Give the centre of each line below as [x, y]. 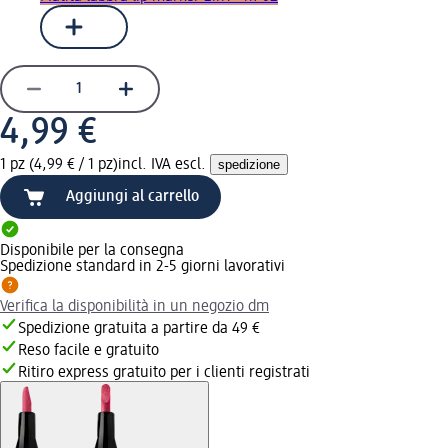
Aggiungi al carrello [132, 196]
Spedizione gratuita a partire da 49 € [139, 328]
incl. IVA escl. [164, 164]
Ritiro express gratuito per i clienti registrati [164, 372]
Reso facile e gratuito [88, 350]
